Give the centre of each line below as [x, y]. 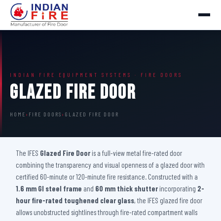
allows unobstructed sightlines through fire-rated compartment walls [107, 212]
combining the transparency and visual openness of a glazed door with [110, 165]
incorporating [178, 188]
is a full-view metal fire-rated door [136, 153]
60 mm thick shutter [127, 188]
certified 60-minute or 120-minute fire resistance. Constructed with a [107, 177]
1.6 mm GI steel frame [49, 188]
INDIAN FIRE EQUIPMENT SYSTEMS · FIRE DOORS [96, 75]
